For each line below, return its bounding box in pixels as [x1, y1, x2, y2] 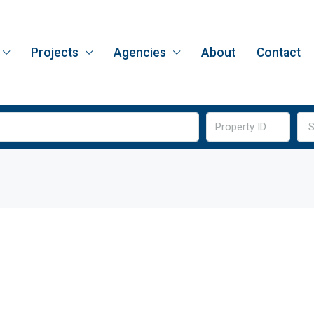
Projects [30, 46, 78, 60]
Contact [256, 46, 301, 60]
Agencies [113, 46, 166, 60]
